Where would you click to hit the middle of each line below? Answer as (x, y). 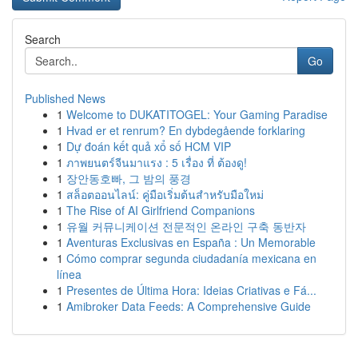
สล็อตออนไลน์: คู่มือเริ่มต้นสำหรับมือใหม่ (165, 194)
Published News (65, 98)
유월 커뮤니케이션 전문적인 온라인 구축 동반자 (186, 226)
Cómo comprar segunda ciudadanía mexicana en (191, 258)
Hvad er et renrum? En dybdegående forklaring (186, 130)
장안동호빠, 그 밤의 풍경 (129, 178)
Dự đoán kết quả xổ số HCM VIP (149, 146)
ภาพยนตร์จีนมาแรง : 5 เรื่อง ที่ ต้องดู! (157, 162)
